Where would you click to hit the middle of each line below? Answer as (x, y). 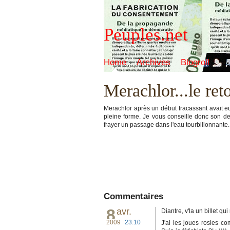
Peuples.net (146, 35)
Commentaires (133, 196)
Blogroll (195, 62)
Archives (154, 62)
